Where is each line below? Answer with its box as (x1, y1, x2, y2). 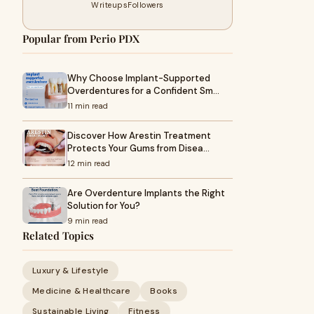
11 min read (67, 101, 108, 111)
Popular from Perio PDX (22, 32, 139, 46)
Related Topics (22, 228, 94, 243)
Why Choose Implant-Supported (67, 72, 210, 84)
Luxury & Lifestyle (32, 265, 109, 276)
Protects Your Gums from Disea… (67, 142, 210, 154)
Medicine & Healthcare (32, 285, 131, 296)
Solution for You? (67, 200, 140, 212)
